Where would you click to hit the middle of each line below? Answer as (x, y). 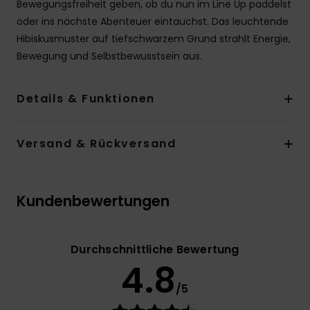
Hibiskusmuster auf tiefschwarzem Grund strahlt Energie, (154, 39)
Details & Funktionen (86, 99)
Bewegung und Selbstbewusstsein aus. (109, 56)
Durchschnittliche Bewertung (155, 250)
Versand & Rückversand (97, 144)
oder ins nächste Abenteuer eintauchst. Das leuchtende (153, 22)
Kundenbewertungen (93, 201)
